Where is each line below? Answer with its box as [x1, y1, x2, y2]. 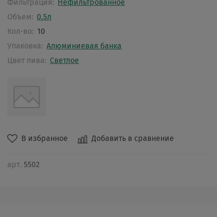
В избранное [21, 133, 68, 143]
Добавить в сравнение [92, 133, 174, 143]
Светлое [50, 55, 79, 65]
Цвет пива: [7, 55, 46, 65]
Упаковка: [7, 41, 43, 50]
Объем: [7, 12, 33, 21]
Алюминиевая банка [46, 41, 122, 50]
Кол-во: [7, 26, 34, 36]
